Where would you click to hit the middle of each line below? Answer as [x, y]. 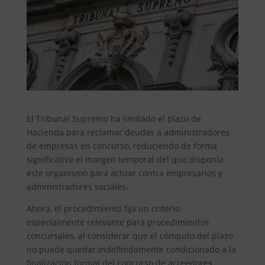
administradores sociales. [77, 186]
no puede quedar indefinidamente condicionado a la [131, 249]
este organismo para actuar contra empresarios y [124, 173]
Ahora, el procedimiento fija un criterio [103, 208]
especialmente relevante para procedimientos [118, 222]
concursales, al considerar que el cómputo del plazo [130, 235]
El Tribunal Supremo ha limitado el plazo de [114, 118]
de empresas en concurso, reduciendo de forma [122, 146]
